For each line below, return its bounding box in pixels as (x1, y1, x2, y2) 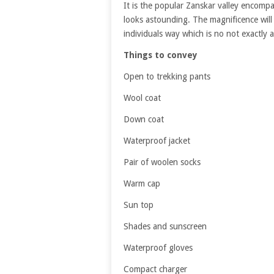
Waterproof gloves (124, 243, 193, 253)
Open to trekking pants (124, 72, 210, 82)
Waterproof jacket (124, 136, 190, 146)
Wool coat (124, 93, 161, 103)
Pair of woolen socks (124, 157, 201, 168)
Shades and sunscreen (124, 221, 207, 232)
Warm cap (124, 179, 160, 189)
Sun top (124, 200, 154, 210)
